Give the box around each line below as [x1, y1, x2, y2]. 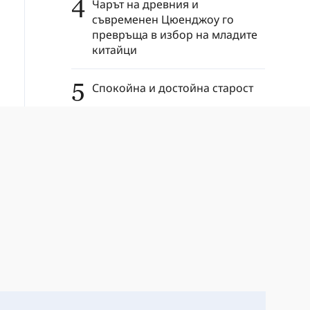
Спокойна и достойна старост [92, 80, 253, 95]
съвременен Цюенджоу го [92, 11, 234, 27]
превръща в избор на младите [92, 26, 257, 42]
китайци [92, 42, 137, 57]
